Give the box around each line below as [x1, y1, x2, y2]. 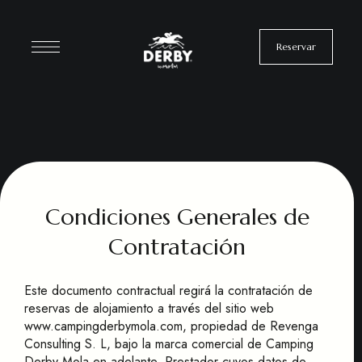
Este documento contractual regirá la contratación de [24, 281, 313, 300]
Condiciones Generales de [44, 203, 309, 231]
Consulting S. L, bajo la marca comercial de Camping [24, 335, 314, 353]
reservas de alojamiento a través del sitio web [24, 299, 274, 318]
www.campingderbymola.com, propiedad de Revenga [24, 317, 318, 335]
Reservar [276, 40, 317, 53]
